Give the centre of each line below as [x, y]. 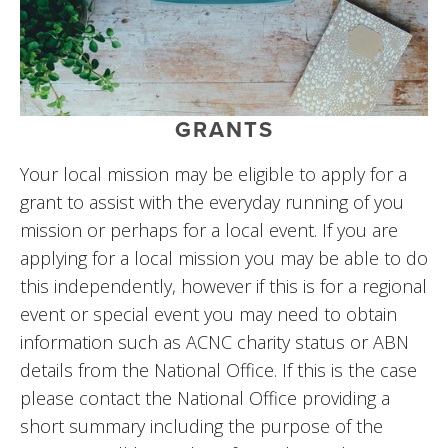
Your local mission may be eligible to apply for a [213, 174]
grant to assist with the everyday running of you [212, 202]
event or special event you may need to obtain [208, 314]
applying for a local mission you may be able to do [224, 258]
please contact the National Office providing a [205, 398]
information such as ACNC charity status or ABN [214, 342]
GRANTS [224, 129]
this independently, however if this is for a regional [223, 286]
